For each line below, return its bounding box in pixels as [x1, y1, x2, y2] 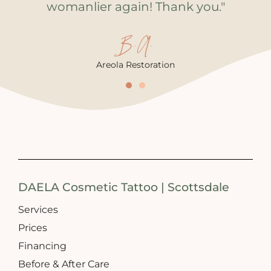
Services [18, 204, 58, 216]
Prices [18, 222, 47, 234]
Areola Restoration [96, 60, 175, 70]
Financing [18, 240, 67, 252]
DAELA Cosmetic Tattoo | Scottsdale [18, 180, 229, 195]
